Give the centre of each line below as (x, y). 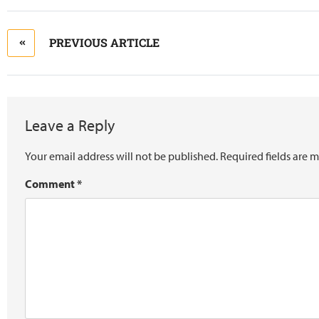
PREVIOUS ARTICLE (104, 43)
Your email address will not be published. (121, 156)
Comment (51, 184)
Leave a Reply (70, 125)
